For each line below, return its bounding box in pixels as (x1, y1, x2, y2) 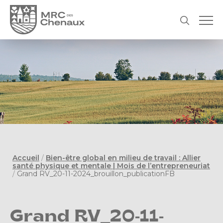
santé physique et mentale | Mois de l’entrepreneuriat (12, 161, 210, 171)
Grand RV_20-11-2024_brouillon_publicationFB (17, 169, 175, 179)
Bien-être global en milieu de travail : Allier (46, 153, 201, 163)
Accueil (12, 153, 39, 163)
